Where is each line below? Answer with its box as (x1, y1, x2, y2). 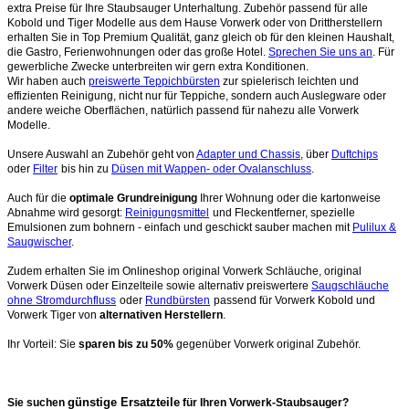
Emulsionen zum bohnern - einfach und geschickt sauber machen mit (7, 220, 352, 234)
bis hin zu (61, 162, 111, 175)
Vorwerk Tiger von (7, 308, 100, 321)
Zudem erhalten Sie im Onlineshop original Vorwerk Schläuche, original (7, 264, 362, 278)
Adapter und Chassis (196, 147, 300, 161)
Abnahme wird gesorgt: (7, 205, 125, 219)
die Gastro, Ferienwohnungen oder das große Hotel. (7, 45, 268, 58)
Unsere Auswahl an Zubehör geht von (7, 147, 196, 161)
